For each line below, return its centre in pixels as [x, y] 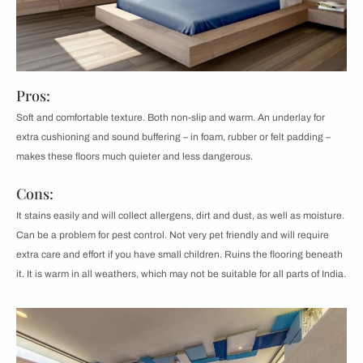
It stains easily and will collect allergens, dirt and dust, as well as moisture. [180, 216]
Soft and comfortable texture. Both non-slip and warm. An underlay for [171, 118]
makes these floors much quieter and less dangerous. [135, 157]
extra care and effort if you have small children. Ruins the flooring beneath [179, 255]
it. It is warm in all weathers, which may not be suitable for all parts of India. [181, 274]
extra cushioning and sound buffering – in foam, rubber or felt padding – [173, 137]
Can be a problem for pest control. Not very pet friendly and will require [173, 235]
